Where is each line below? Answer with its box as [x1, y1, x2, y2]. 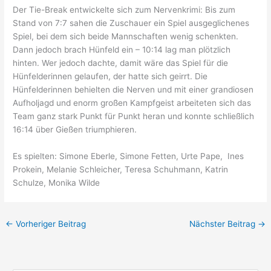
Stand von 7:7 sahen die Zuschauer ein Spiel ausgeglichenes [13, 18, 250, 28]
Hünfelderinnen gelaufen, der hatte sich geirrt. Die [13, 71, 208, 82]
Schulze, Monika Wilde [13, 178, 100, 188]
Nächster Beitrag [189, 219, 258, 229]
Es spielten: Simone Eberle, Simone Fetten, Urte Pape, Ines [13, 151, 244, 162]
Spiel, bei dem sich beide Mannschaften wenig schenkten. [13, 31, 239, 42]
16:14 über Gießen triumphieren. [13, 125, 137, 135]
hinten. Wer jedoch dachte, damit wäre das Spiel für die [13, 58, 229, 68]
